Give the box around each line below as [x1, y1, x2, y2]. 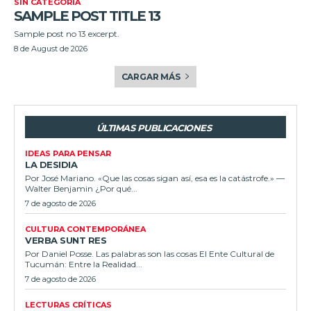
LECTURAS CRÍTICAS [25, 299, 112, 310]
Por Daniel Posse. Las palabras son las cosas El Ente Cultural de [25, 248, 274, 259]
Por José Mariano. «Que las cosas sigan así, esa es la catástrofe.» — [25, 172, 285, 183]
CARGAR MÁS [121, 71, 180, 82]
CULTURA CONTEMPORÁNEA [25, 224, 146, 234]
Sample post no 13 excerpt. [14, 28, 119, 39]
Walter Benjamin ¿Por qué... [25, 183, 137, 194]
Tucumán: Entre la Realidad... [25, 258, 142, 269]
